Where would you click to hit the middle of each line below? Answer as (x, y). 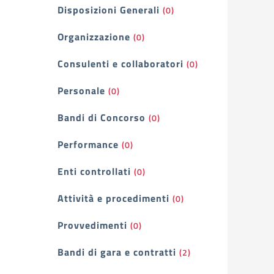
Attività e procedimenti (113, 198)
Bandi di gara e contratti (117, 252)
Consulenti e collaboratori (120, 64)
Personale (81, 91)
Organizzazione (94, 37)
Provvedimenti (92, 225)
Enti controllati (94, 171)
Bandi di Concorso (102, 117)
